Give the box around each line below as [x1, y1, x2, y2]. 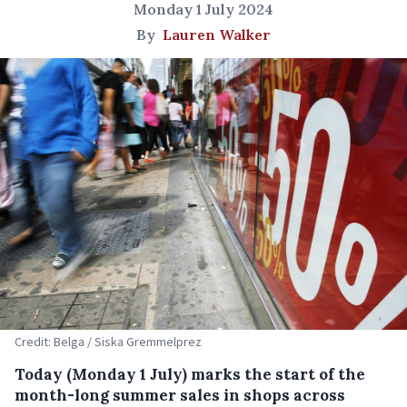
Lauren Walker [163, 25, 271, 44]
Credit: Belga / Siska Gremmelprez [15, 333, 202, 350]
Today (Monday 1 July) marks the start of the [15, 363, 365, 384]
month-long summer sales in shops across [15, 384, 345, 405]
